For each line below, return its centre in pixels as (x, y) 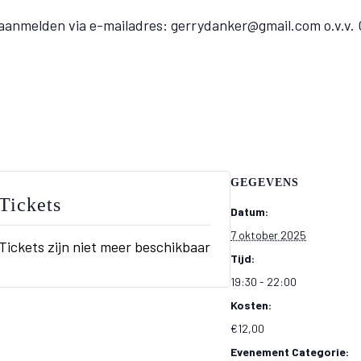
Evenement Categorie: (290, 352)
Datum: (249, 212)
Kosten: (251, 305)
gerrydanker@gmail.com (246, 25)
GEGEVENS (265, 183)
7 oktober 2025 (268, 235)
